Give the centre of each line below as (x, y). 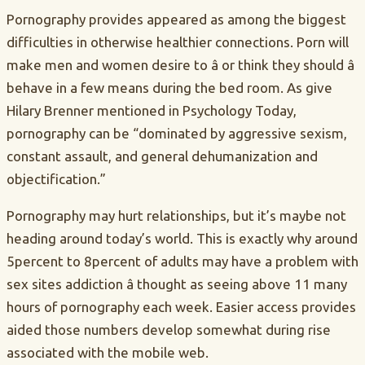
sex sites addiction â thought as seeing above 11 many (177, 284)
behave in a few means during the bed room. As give (169, 87)
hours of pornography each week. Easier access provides (181, 306)
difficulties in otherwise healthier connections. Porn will (178, 42)
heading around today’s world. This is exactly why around (182, 238)
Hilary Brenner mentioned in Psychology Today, (152, 110)
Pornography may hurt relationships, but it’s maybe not (176, 215)
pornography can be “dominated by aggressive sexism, (177, 133)
